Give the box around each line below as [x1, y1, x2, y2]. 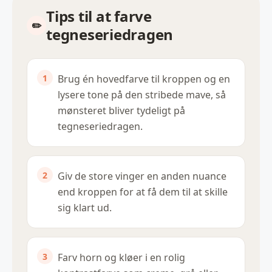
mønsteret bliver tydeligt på [58, 104, 185, 118]
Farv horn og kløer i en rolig [58, 251, 185, 265]
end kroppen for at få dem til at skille [58, 185, 228, 199]
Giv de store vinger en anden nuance [58, 169, 226, 183]
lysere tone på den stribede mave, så [58, 88, 226, 102]
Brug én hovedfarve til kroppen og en [58, 72, 230, 86]
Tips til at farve [46, 6, 152, 27]
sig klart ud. [58, 201, 112, 215]
